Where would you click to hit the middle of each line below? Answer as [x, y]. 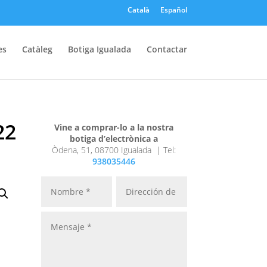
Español [173, 10]
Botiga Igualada [99, 49]
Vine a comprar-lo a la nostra [114, 127]
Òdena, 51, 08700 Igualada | [108, 150]
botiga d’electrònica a [114, 139]
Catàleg [37, 49]
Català [138, 10]
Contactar [167, 49]
